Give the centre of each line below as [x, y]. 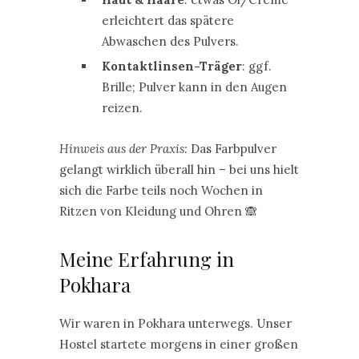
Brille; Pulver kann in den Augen [194, 87]
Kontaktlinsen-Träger [171, 66]
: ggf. [256, 66]
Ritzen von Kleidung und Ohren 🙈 [158, 211]
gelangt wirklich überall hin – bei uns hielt [179, 169]
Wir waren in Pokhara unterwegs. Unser [175, 323]
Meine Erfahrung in [147, 259]
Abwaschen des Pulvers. [170, 41]
